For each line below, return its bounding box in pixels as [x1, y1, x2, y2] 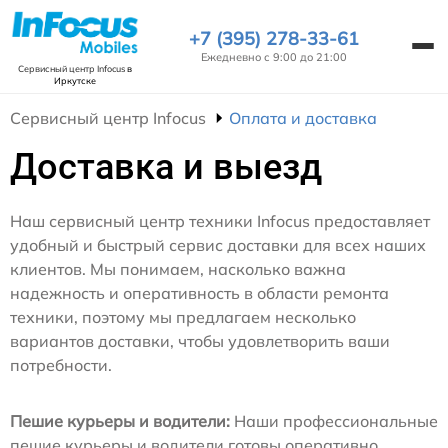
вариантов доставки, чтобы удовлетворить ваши [10, 331, 390, 352]
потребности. [10, 355, 112, 376]
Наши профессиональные [230, 411, 438, 432]
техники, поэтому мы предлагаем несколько [10, 307, 356, 328]
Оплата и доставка [228, 108, 377, 129]
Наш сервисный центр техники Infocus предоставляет [10, 211, 430, 232]
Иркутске [54, 75, 96, 87]
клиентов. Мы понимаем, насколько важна [10, 259, 346, 280]
